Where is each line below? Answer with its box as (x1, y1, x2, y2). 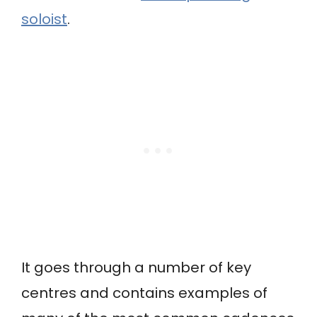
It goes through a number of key (21, 258, 251, 278)
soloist (21, 9, 67, 30)
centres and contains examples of (21, 283, 267, 304)
